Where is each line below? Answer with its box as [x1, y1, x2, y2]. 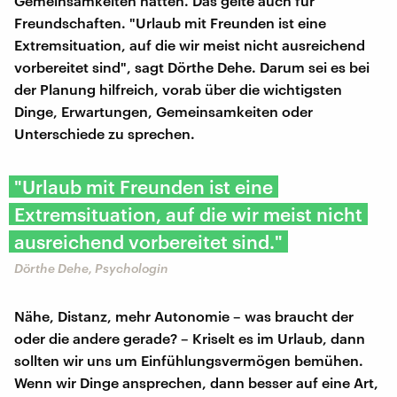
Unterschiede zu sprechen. [14, 125, 195, 143]
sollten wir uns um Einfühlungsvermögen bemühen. [14, 352, 363, 370]
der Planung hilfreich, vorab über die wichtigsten [14, 81, 342, 98]
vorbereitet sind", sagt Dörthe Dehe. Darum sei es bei [14, 58, 370, 76]
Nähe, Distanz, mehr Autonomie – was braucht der [14, 307, 354, 325]
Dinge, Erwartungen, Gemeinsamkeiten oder [14, 103, 313, 121]
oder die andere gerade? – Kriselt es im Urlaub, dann [14, 330, 365, 347]
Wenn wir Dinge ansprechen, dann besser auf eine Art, [14, 374, 378, 392]
